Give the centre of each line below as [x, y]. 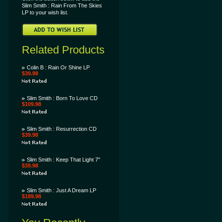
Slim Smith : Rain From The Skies [62, 5]
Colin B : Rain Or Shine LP [58, 67]
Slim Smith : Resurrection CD [62, 129]
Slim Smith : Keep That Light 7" [63, 160]
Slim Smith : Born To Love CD [62, 98]
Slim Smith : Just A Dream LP [61, 190]
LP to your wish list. [45, 12]
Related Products [63, 50]
